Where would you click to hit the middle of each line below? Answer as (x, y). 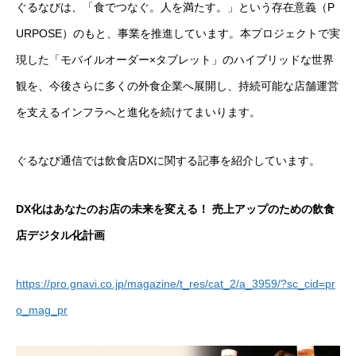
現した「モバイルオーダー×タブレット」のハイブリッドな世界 (175, 60)
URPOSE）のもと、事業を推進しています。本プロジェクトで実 (178, 34)
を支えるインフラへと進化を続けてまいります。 (138, 112)
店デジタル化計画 (60, 236)
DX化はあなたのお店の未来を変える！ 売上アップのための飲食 (175, 209)
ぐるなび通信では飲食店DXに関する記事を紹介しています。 (168, 161)
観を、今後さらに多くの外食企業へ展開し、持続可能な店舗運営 (177, 86)
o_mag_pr (42, 310)
